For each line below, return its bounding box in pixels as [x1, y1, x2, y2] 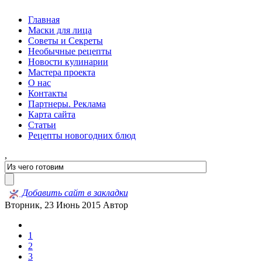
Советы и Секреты [28, 36, 103, 46]
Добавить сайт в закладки [19, 188, 128, 198]
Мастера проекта [28, 67, 95, 77]
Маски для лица [28, 25, 92, 35]
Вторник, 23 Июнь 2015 [5, 200, 103, 210]
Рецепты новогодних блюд [28, 130, 136, 140]
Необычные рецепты [28, 46, 112, 56]
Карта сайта [28, 109, 75, 119]
